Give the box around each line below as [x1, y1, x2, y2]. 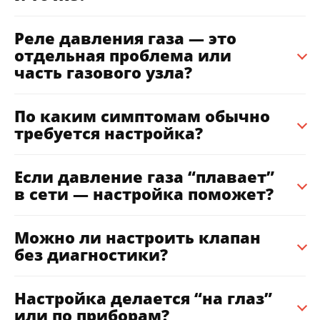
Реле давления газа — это [14, 26, 236, 49]
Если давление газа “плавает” [14, 165, 274, 187]
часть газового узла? [14, 61, 192, 83]
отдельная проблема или [14, 44, 231, 66]
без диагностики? [14, 243, 168, 265]
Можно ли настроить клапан [14, 226, 261, 248]
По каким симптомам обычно [14, 104, 270, 126]
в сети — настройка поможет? [14, 182, 274, 204]
